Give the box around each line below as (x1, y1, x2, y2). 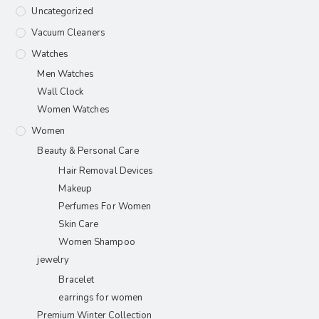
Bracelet (58, 273, 95, 287)
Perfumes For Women (58, 200, 152, 214)
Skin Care (58, 218, 99, 231)
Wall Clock (37, 85, 84, 99)
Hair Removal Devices (58, 164, 154, 178)
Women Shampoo (58, 236, 135, 249)
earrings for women (58, 291, 143, 305)
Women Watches (37, 103, 110, 117)
